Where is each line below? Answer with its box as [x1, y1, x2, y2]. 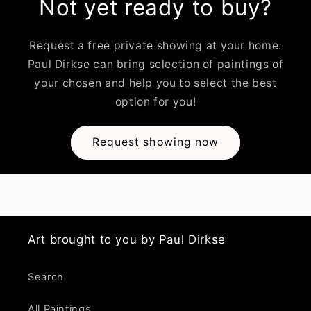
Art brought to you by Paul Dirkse [28, 232, 226, 246]
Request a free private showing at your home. [29, 38, 282, 52]
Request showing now [92, 135, 219, 149]
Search [28, 271, 64, 284]
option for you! [115, 94, 196, 108]
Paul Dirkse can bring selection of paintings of [27, 57, 284, 71]
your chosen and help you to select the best [34, 76, 277, 90]
